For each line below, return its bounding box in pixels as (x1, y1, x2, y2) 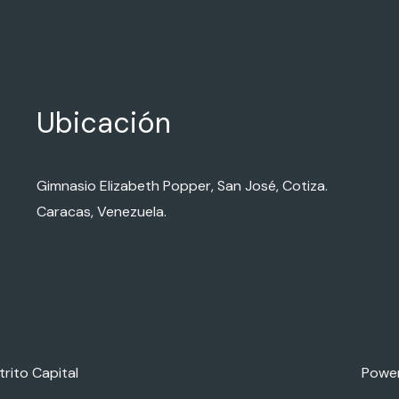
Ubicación (36, 104, 171, 142)
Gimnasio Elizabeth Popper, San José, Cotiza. (36, 176, 328, 195)
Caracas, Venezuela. (36, 202, 167, 221)
